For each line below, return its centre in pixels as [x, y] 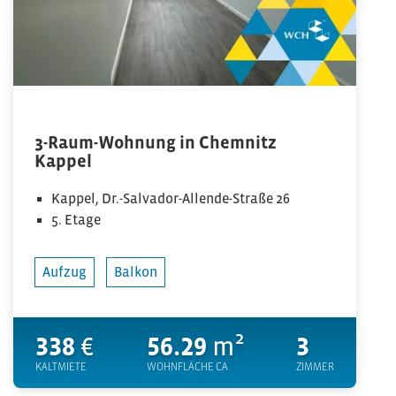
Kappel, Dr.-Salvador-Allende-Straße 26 [171, 198]
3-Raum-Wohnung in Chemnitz [156, 142]
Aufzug [65, 271]
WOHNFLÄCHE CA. [188, 367]
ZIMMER [315, 367]
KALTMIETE [61, 367]
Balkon [136, 271]
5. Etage [76, 219]
